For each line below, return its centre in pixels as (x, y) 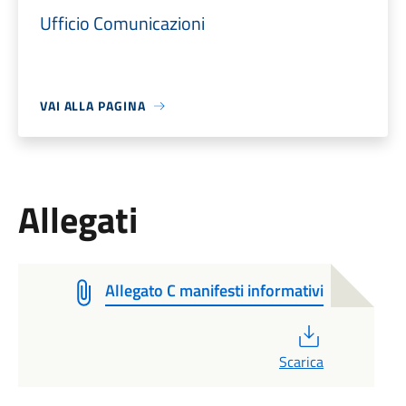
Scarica (301, 362)
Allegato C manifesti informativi (214, 290)
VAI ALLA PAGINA (92, 106)
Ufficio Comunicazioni (122, 23)
